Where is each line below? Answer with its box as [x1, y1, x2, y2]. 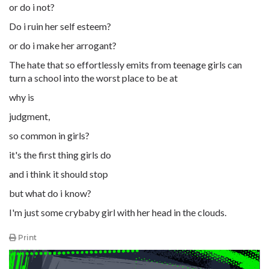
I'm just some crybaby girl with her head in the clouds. [9, 207, 226, 218]
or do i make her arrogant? [9, 40, 116, 51]
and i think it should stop [9, 168, 108, 180]
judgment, [9, 110, 50, 122]
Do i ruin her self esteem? [9, 20, 111, 32]
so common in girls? [9, 130, 89, 141]
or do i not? [9, 1, 55, 13]
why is [9, 91, 34, 103]
